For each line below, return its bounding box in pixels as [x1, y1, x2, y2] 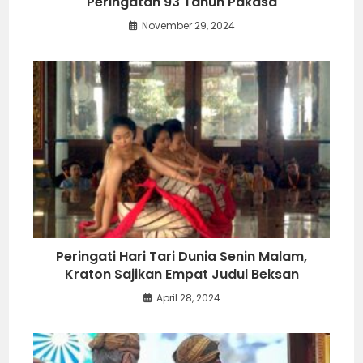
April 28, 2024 [156, 291, 220, 305]
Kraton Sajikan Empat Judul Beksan [64, 265, 299, 284]
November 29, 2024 [141, 19, 235, 33]
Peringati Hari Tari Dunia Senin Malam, [56, 247, 307, 267]
